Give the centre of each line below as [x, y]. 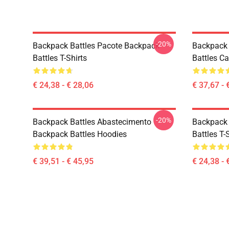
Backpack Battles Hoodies [80, 134]
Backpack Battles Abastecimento [92, 122]
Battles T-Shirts [60, 58]
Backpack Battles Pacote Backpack [96, 46]
